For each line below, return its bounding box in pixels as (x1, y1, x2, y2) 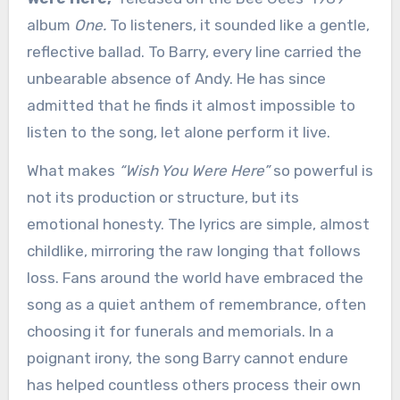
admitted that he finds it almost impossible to (26, 96, 355, 115)
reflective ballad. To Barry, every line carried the (26, 43, 362, 62)
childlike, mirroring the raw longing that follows (26, 242, 361, 261)
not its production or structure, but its (26, 188, 299, 207)
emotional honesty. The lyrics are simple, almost (26, 215, 370, 234)
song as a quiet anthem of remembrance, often (26, 296, 366, 314)
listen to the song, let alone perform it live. (26, 123, 330, 142)
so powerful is (269, 162, 373, 180)
